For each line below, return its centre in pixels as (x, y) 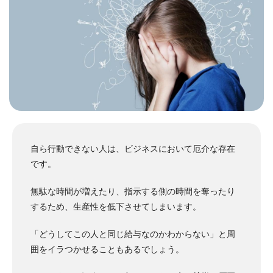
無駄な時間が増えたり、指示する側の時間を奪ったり (133, 192)
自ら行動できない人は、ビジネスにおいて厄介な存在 (133, 149)
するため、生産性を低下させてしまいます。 (116, 207)
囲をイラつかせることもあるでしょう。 (107, 250)
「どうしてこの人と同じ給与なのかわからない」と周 (133, 234)
